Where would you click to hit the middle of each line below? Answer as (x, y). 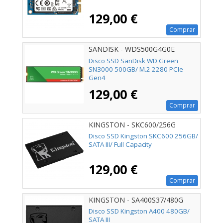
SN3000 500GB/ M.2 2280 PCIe (136, 69)
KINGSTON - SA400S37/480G (136, 200)
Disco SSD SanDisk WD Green (133, 60)
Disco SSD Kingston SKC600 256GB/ (143, 136)
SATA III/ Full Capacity (120, 144)
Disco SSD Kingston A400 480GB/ (139, 211)
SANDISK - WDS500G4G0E (132, 49)
